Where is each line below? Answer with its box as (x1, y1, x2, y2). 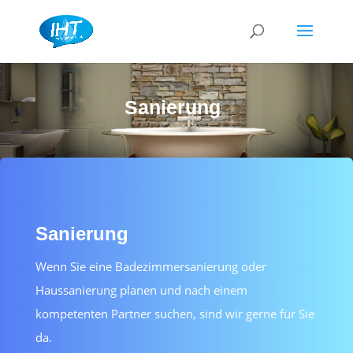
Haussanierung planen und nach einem (35, 282, 247, 299)
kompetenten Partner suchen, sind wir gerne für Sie (35, 306, 314, 322)
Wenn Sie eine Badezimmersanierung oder (35, 258, 266, 275)
